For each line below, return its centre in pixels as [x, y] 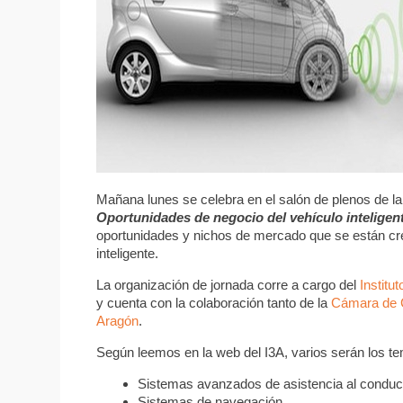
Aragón [118, 320]
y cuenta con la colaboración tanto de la [214, 302]
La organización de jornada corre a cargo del [228, 284]
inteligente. [128, 253]
